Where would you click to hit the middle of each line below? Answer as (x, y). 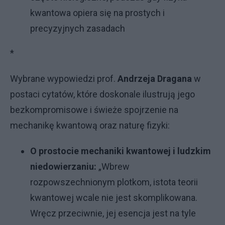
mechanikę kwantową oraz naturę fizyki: (90, 126)
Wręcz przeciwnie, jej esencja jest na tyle (113, 213)
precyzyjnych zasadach (78, 29)
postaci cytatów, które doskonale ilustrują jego (102, 94)
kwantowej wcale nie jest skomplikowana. (114, 198)
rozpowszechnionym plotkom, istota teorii (114, 182)
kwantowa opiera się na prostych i (97, 13)
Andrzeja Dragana (155, 79)
